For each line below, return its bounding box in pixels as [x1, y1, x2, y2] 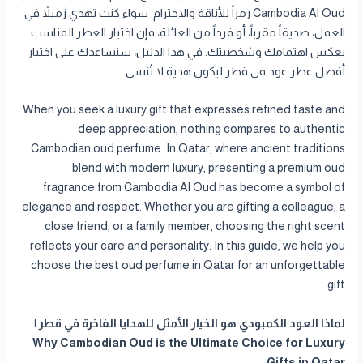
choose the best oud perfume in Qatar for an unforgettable [30, 258, 345, 272]
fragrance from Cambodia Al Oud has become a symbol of [42, 181, 345, 194]
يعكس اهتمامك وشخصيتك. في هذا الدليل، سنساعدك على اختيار [27, 45, 345, 59]
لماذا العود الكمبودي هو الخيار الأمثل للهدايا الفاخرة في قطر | [33, 316, 345, 330]
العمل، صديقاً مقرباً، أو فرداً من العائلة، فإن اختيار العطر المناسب [30, 26, 345, 40]
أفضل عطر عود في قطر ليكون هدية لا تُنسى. [122, 65, 345, 79]
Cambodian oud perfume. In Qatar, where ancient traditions [30, 142, 345, 156]
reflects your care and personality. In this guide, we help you [29, 239, 345, 253]
